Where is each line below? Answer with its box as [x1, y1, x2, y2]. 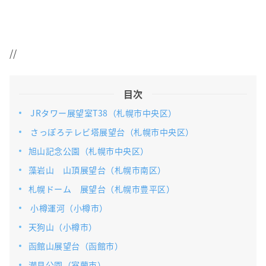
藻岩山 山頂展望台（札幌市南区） [28, 164, 166, 176]
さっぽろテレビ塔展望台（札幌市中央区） [28, 126, 194, 138]
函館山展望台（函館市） [28, 240, 123, 252]
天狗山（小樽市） [28, 221, 97, 233]
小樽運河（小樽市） [28, 202, 108, 214]
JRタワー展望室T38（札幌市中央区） [28, 107, 177, 119]
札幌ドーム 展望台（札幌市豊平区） [28, 183, 175, 195]
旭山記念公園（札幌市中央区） [28, 145, 149, 157]
